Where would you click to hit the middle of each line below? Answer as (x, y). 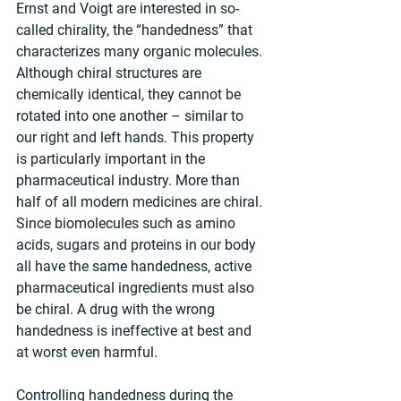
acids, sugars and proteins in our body (138, 245)
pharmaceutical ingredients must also (137, 288)
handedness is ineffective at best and (136, 331)
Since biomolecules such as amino (128, 224)
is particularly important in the (112, 159)
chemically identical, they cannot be (130, 95)
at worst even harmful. (87, 353)
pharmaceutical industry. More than (130, 181)
